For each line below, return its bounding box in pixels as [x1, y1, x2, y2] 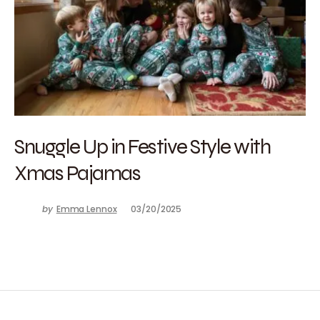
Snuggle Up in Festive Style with [14, 133, 270, 159]
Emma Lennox [56, 203, 117, 215]
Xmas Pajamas [14, 159, 140, 186]
